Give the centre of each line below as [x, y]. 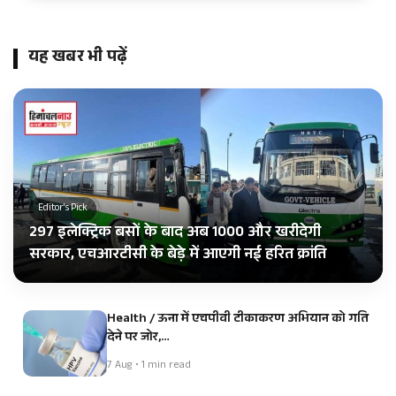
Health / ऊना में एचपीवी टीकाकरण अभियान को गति [238, 319]
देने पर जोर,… [138, 338]
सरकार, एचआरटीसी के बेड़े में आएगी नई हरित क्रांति [178, 255]
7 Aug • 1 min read [149, 366]
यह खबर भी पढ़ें [78, 58]
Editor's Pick [63, 209]
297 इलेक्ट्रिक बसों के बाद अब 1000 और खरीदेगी [175, 233]
